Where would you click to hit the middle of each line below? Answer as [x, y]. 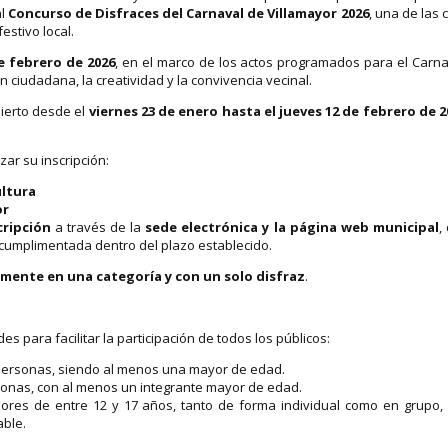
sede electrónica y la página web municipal [292, 226]
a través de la [98, 226]
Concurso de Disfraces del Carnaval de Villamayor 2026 [188, 12]
